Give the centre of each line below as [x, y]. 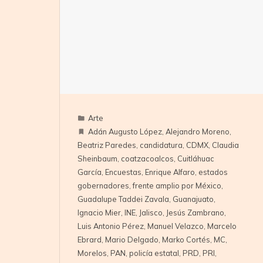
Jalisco [151, 213]
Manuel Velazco [175, 226]
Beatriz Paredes [107, 145]
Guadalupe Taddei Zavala [123, 199]
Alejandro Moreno [197, 132]
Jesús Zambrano [195, 213]
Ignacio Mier [99, 213]
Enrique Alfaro [170, 172]
